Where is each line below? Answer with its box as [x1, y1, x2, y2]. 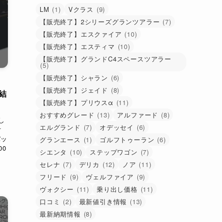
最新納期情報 [40, 209, 81, 219]
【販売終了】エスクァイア [40, 29, 122, 39]
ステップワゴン [90, 147, 138, 157]
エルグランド [40, 122, 81, 132]
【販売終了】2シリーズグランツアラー [40, 17, 160, 26]
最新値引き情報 [79, 197, 127, 206]
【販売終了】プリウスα [40, 98, 113, 107]
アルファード [117, 110, 159, 119]
